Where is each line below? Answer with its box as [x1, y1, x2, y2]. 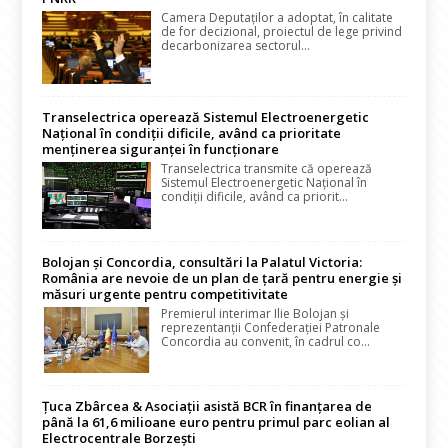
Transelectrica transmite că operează [161, 159, 373, 177]
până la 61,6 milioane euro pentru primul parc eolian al [42, 413, 391, 432]
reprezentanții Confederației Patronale [161, 319, 381, 337]
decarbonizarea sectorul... [161, 37, 311, 55]
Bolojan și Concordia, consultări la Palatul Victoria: [42, 253, 363, 272]
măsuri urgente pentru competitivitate [42, 285, 289, 304]
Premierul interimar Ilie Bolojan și [161, 305, 350, 323]
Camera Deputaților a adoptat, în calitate [161, 9, 394, 27]
